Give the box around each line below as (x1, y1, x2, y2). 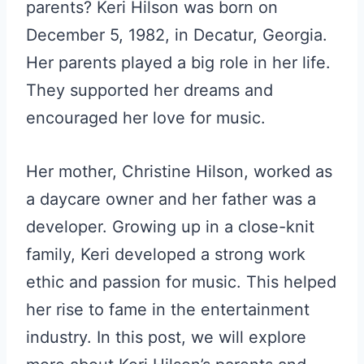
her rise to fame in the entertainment (26, 300, 310, 319)
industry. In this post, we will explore (26, 327, 306, 347)
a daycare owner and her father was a (26, 189, 316, 209)
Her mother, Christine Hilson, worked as (26, 162, 332, 181)
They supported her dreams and (26, 80, 273, 100)
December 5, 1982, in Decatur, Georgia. (26, 25, 327, 45)
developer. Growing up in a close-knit (26, 217, 314, 236)
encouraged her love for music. (26, 108, 266, 128)
